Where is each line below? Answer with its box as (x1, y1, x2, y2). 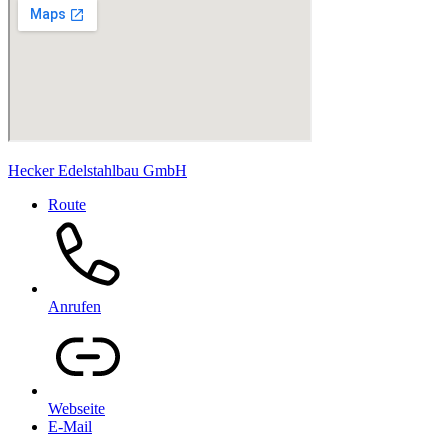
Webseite (48, 400, 105, 417)
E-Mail (48, 418, 92, 435)
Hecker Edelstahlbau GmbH (8, 162, 187, 179)
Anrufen (48, 298, 101, 315)
